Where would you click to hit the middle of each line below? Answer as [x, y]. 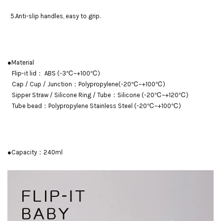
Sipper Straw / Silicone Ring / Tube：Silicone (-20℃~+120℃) [98, 95]
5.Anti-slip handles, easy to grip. [54, 16]
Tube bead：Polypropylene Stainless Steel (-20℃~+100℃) [94, 106]
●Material [21, 62]
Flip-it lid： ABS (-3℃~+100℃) [54, 73]
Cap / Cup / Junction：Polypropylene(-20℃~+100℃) [86, 84]
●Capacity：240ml [36, 152]
